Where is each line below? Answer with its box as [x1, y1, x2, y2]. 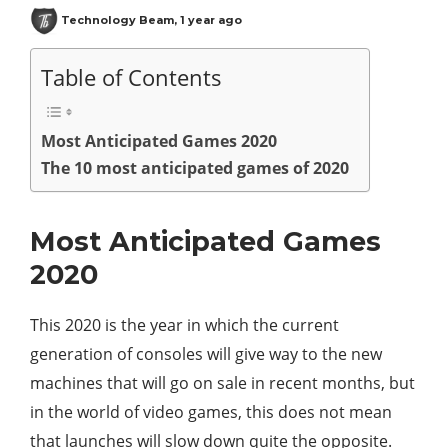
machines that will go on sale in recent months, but [30, 372, 415, 395]
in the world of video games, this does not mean [30, 401, 392, 424]
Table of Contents [41, 63, 222, 93]
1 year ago [180, 13, 242, 28]
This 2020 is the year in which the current [30, 314, 339, 337]
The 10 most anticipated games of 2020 [41, 157, 349, 180]
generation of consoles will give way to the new [30, 343, 382, 366]
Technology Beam [61, 13, 174, 28]
